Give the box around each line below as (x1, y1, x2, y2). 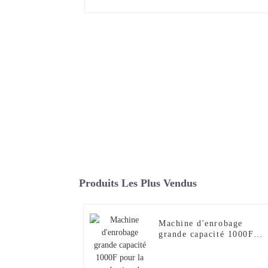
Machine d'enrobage (159, 219, 243, 229)
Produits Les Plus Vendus (79, 177, 197, 190)
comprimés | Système (159, 251, 248, 261)
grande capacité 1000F (159, 230, 254, 239)
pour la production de (159, 240, 251, 250)
